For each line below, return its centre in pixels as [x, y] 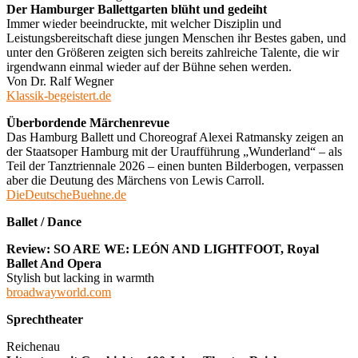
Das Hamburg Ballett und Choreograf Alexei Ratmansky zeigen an [175, 137]
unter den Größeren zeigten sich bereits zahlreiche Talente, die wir [173, 52]
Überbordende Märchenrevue [88, 122]
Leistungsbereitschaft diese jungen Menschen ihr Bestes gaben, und [176, 38]
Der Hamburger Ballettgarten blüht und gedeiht [137, 9]
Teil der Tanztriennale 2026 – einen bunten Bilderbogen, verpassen [175, 165]
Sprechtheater [45, 319]
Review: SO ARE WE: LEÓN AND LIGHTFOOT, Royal [163, 249]
